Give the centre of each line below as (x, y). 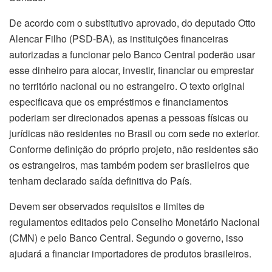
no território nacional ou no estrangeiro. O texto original (127, 86)
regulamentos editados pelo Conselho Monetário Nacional (134, 222)
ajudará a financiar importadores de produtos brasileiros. (130, 253)
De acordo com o (47, 22)
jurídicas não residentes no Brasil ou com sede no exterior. (134, 133)
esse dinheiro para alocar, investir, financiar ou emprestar (131, 70)
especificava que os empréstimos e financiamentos (119, 101)
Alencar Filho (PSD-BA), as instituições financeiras (119, 38)
